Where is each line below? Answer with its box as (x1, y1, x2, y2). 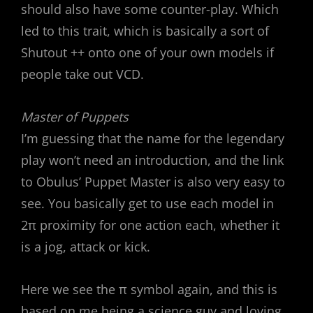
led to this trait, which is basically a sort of (21, 22, 269, 39)
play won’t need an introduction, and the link (21, 151, 284, 168)
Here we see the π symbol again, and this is (21, 280, 277, 298)
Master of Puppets (21, 108, 129, 125)
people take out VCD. (21, 65, 144, 82)
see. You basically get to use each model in (21, 194, 274, 212)
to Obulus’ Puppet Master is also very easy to (21, 173, 285, 190)
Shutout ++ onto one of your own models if (21, 43, 274, 61)
